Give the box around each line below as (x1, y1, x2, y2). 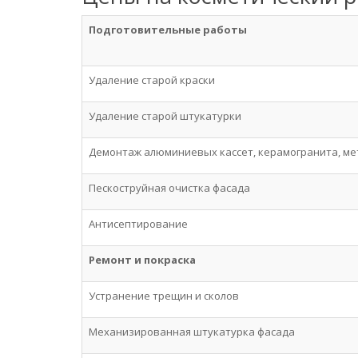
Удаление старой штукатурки (89, 109, 241, 123)
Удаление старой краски (89, 73, 215, 87)
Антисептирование (89, 217, 188, 231)
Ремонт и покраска (89, 253, 196, 267)
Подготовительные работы (89, 22, 247, 37)
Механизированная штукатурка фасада (89, 324, 295, 339)
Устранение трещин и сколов (89, 288, 239, 303)
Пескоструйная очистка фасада (89, 181, 250, 195)
